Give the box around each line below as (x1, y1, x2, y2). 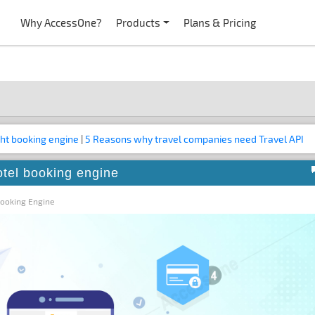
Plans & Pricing (184, 16, 256, 29)
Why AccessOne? (20, 16, 103, 29)
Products (116, 16, 161, 29)
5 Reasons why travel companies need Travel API (84, 132, 304, 145)
